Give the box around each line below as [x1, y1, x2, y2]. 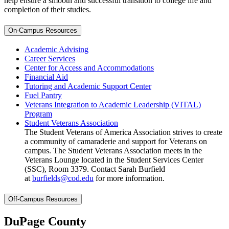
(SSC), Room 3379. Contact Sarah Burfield [25, 165, 165, 174]
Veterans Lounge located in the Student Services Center [25, 155, 203, 165]
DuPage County [4, 214, 86, 228]
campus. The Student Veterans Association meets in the [25, 146, 202, 155]
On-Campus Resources [8, 26, 77, 34]
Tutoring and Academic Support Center [25, 82, 151, 91]
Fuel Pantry [25, 91, 62, 100]
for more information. [96, 174, 165, 183]
